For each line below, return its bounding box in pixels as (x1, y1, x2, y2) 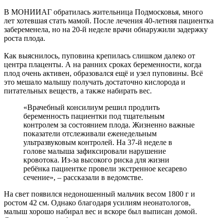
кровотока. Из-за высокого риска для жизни (23, 156, 169, 164)
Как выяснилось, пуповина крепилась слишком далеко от (4, 52, 195, 60)
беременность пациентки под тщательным (23, 112, 164, 121)
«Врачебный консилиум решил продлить (23, 103, 160, 112)
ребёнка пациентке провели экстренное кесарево (23, 164, 187, 173)
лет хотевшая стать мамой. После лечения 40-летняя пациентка (4, 17, 214, 25)
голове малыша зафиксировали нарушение (23, 147, 166, 156)
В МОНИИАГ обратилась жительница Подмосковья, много (4, 8, 203, 17)
